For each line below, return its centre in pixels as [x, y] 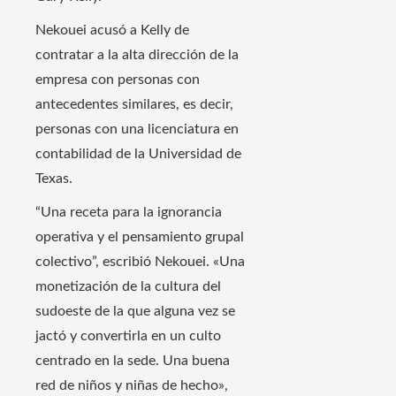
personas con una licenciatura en [137, 129]
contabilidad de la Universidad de [138, 154]
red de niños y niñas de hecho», [132, 386]
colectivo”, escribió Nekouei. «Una [140, 262]
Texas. [54, 179]
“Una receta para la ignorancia [129, 213]
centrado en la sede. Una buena [133, 361]
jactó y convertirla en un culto [128, 336]
